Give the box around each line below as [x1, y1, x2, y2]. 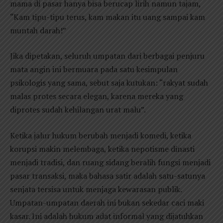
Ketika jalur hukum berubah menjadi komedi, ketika [10, 130, 191, 141]
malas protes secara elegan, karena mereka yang [10, 91, 183, 102]
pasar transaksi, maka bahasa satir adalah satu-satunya [10, 170, 205, 181]
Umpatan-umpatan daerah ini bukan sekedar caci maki [10, 197, 204, 208]
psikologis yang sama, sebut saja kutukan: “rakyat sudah [10, 77, 208, 89]
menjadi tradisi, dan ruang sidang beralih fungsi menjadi [10, 157, 211, 168]
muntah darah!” [10, 24, 66, 36]
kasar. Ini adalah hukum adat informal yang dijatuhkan [10, 211, 203, 222]
